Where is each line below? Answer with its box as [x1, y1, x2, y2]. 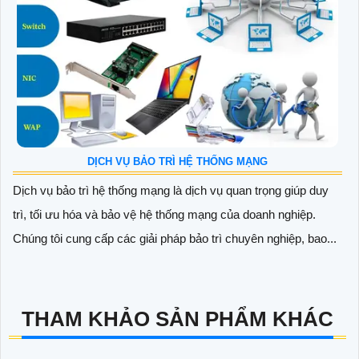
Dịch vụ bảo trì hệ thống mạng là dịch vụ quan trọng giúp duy [13, 183, 329, 197]
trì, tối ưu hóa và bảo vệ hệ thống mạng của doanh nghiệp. [13, 207, 316, 221]
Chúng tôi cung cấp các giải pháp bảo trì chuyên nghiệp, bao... [13, 231, 337, 245]
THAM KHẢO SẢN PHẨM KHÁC [22, 306, 333, 331]
